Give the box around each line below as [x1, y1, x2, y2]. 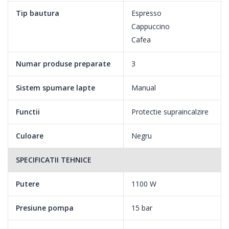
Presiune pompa [16, 202, 74, 213]
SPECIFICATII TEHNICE [16, 154, 91, 165]
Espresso [131, 8, 162, 18]
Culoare [16, 130, 43, 141]
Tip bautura [16, 8, 59, 18]
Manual [131, 82, 156, 93]
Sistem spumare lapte [16, 82, 95, 93]
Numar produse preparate [16, 58, 110, 68]
